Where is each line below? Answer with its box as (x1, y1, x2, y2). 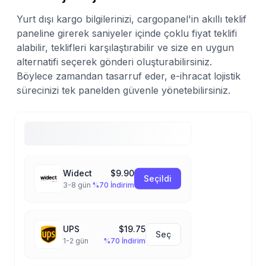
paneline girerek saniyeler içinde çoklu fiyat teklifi (17, 27, 237, 39)
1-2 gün (63, 236, 88, 246)
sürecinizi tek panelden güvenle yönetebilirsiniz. (17, 84, 230, 96)
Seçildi (144, 173, 172, 184)
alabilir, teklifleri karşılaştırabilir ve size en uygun (17, 42, 234, 53)
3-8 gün (63, 180, 91, 190)
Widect (63, 168, 92, 179)
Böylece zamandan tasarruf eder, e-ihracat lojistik (17, 70, 240, 82)
